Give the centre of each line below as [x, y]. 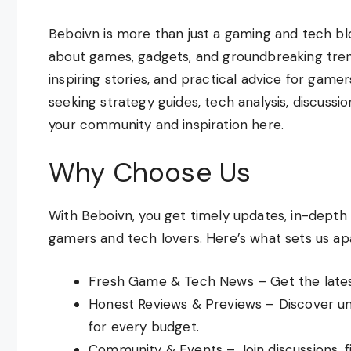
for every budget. [144, 326]
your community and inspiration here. [166, 124]
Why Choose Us [150, 172]
